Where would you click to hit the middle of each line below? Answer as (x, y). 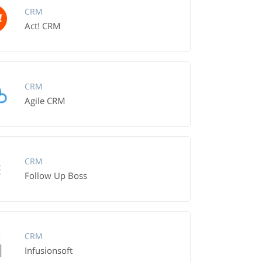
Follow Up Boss (56, 175)
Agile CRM (45, 101)
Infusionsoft (48, 250)
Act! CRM (42, 26)
